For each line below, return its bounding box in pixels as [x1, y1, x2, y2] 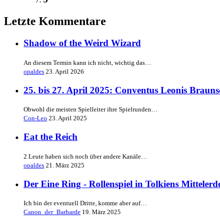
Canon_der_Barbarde [24, 208, 81, 216]
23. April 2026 [46, 67, 84, 75]
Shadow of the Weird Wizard [24, 38, 141, 49]
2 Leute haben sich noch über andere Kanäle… [24, 152, 147, 160]
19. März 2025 [82, 208, 121, 216]
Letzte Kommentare [4, 15, 106, 28]
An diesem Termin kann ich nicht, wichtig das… [24, 58, 151, 66]
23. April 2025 [49, 114, 87, 122]
